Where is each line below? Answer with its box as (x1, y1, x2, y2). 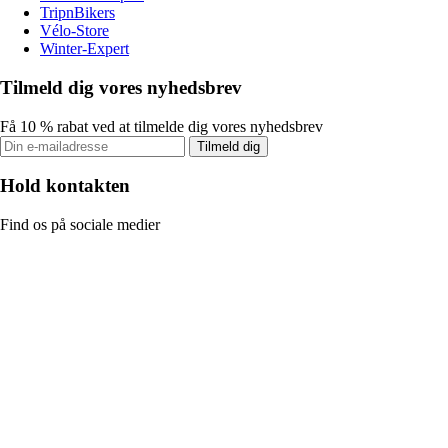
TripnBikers (40, 4, 115, 22)
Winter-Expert (40, 40, 129, 58)
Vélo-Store (40, 22, 109, 40)
